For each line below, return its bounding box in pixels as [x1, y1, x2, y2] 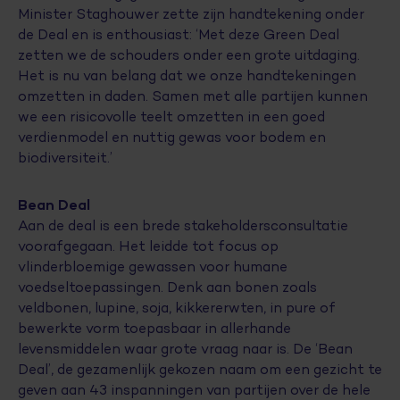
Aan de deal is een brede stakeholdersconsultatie [18, 217, 348, 234]
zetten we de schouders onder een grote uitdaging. [18, 46, 360, 63]
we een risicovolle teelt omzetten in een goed [18, 108, 325, 125]
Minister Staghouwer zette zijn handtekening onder [18, 5, 364, 22]
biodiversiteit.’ [18, 149, 112, 166]
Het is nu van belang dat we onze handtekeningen [18, 67, 356, 84]
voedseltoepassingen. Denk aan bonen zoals [18, 279, 317, 296]
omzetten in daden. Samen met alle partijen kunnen [18, 87, 368, 104]
